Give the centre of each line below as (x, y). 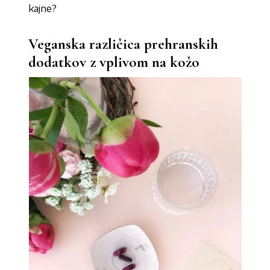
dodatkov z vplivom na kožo (114, 62)
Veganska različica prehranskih (124, 44)
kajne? (43, 8)
